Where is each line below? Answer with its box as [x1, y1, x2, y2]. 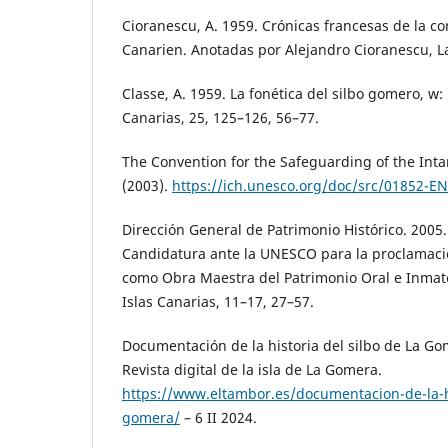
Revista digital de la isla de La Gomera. [122, 360, 382, 380]
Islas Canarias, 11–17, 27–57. [122, 292, 314, 311]
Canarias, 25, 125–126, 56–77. [122, 107, 319, 127]
